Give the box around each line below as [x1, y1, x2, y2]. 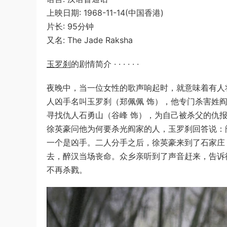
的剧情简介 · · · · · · [71, 59, 139, 69]
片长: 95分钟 [47, 21, 94, 31]
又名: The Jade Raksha [47, 35, 133, 45]
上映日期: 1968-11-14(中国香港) [47, 8, 164, 18]
